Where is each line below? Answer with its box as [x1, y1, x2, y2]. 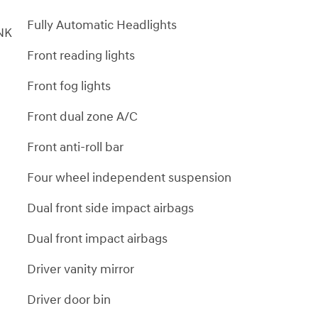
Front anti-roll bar [27, 138, 124, 155]
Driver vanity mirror [27, 261, 134, 278]
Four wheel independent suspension [27, 169, 231, 186]
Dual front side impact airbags [27, 199, 194, 216]
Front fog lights [27, 77, 111, 94]
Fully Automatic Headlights [27, 16, 177, 33]
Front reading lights [27, 47, 135, 64]
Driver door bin [27, 291, 111, 308]
